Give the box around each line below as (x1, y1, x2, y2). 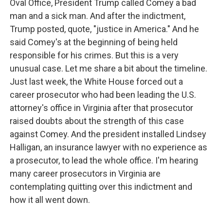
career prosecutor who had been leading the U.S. (10, 90, 196, 100)
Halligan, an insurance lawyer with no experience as (10, 142, 207, 152)
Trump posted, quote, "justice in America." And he (10, 24, 199, 34)
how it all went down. (10, 195, 90, 205)
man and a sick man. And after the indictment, (10, 11, 185, 21)
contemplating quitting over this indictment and (10, 182, 192, 192)
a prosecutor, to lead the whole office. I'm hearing (10, 155, 198, 165)
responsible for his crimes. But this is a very (10, 50, 179, 60)
